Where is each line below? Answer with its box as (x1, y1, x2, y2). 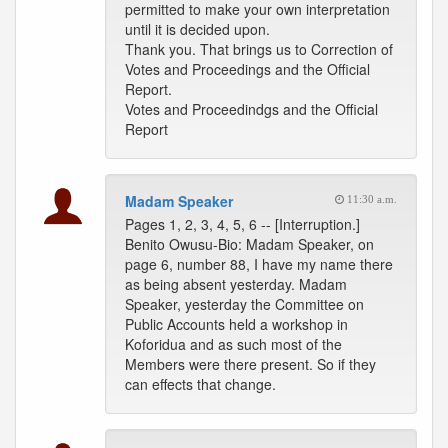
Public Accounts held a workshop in (125, 314, 348, 334)
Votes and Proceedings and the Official (125, 59, 370, 79)
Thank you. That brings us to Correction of (125, 39, 393, 59)
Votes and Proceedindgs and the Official (125, 99, 378, 119)
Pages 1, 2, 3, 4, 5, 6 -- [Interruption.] (125, 214, 360, 234)
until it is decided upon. (125, 19, 270, 39)
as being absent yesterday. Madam (125, 274, 347, 294)
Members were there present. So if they (125, 354, 376, 374)
